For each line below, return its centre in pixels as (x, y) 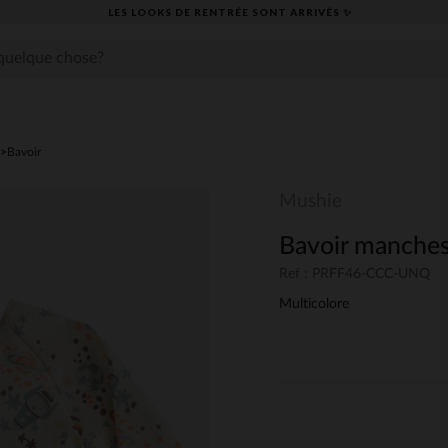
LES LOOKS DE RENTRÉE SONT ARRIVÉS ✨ (229, 11)
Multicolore (314, 304)
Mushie (310, 201)
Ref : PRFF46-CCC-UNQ (354, 274)
